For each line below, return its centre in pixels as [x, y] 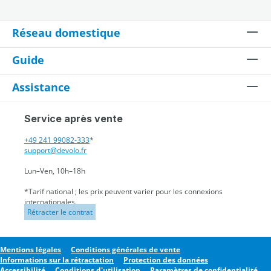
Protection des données [166, 260]
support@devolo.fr [55, 151]
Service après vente [73, 119]
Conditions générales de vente [126, 250]
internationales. [51, 202]
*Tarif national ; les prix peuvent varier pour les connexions [123, 192]
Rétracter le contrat [60, 212]
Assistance [41, 87]
